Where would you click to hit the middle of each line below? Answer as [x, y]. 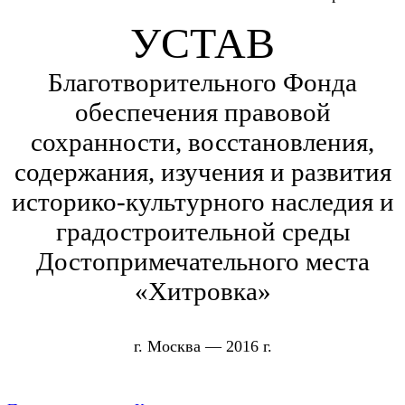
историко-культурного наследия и [202, 202]
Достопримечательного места [202, 262]
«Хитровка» [202, 292]
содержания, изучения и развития [202, 172]
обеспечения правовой [202, 113]
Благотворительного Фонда [202, 83]
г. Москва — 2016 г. [202, 347]
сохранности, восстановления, [202, 142]
